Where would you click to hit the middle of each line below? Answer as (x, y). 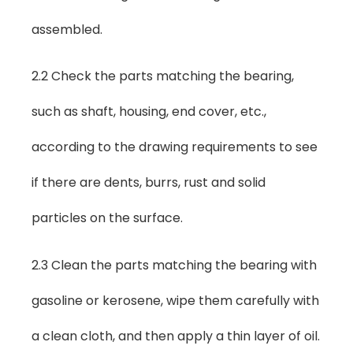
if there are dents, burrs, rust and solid (149, 183)
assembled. (67, 29)
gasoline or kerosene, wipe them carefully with (175, 300)
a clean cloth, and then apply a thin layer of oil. (176, 336)
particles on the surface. (107, 218)
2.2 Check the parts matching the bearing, (163, 76)
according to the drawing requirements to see (175, 147)
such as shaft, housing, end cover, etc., (149, 112)
